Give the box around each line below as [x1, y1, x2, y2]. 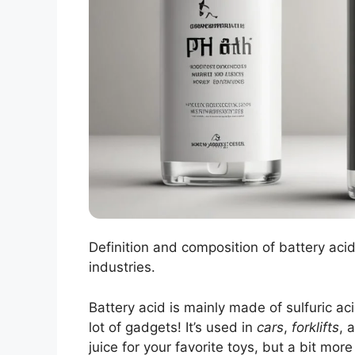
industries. [89, 259, 155, 276]
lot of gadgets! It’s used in [89, 319, 257, 335]
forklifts [292, 319, 339, 335]
